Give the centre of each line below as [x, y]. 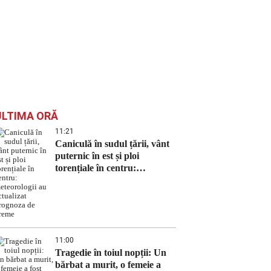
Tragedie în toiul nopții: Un [111, 253]
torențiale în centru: [96, 168]
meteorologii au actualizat [107, 180]
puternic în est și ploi [97, 156]
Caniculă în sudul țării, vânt [112, 144]
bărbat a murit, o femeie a [108, 265]
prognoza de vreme [94, 192]
